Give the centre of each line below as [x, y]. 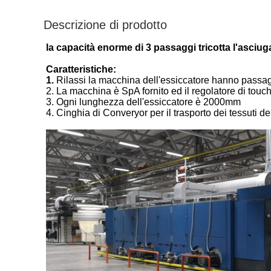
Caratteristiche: [81, 69]
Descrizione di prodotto [105, 25]
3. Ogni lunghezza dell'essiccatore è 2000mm [143, 102]
